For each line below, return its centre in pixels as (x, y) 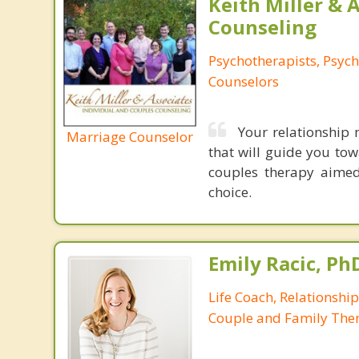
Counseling (262, 27)
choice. (230, 192)
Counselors (243, 81)
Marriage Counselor (129, 136)
